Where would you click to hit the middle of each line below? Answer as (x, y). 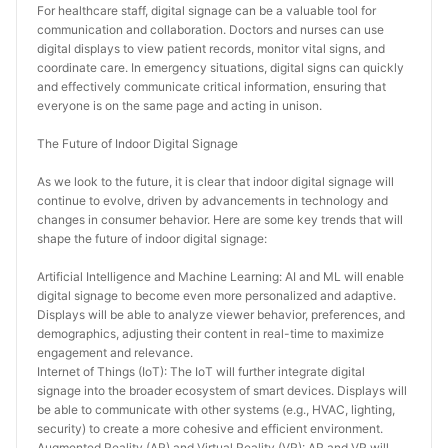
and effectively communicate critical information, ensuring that (211, 86)
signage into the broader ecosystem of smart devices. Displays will (222, 390)
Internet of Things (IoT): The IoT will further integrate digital (201, 371)
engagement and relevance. (115, 352)
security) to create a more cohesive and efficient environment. (210, 428)
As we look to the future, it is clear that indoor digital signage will (215, 181)
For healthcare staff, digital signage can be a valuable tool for (206, 10)
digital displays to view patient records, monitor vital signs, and (211, 48)
